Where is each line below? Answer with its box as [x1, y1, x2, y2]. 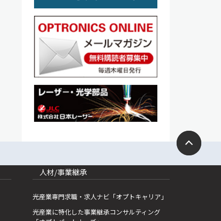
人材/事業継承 [39, 167, 87, 177]
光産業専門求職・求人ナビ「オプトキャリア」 [33, 192, 168, 201]
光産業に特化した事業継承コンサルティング [33, 207, 161, 217]
